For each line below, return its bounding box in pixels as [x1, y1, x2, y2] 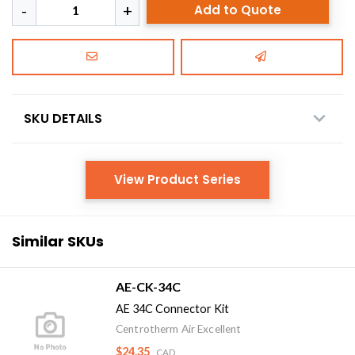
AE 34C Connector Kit [116, 301, 229, 315]
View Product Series [114, 170, 241, 188]
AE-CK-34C [116, 278, 181, 294]
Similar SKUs [12, 231, 104, 251]
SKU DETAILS [24, 109, 102, 128]
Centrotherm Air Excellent [116, 322, 242, 335]
